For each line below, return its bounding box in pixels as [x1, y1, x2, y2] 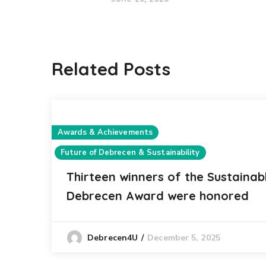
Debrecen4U [87, 232, 138, 244]
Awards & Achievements [58, 127, 153, 138]
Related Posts [52, 58, 170, 80]
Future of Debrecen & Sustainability [61, 147, 200, 158]
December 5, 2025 [147, 232, 220, 243]
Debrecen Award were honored [66, 188, 249, 203]
